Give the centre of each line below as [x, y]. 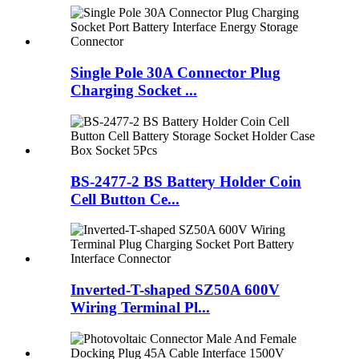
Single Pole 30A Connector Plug [175, 73]
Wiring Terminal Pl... [140, 308]
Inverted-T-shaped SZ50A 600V [175, 290]
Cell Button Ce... [125, 199]
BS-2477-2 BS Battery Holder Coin [186, 181]
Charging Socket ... [134, 91]
